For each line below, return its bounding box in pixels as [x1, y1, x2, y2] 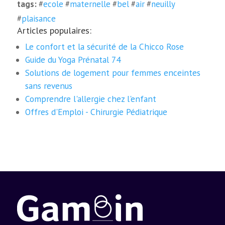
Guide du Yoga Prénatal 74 [25, 53, 121, 65]
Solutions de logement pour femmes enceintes [25, 66, 201, 78]
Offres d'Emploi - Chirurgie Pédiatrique [25, 105, 168, 118]
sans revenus [25, 79, 73, 91]
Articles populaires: [17, 24, 91, 36]
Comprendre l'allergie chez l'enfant [25, 92, 157, 104]
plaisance [21, 13, 56, 24]
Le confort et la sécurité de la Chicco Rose [25, 40, 184, 52]
